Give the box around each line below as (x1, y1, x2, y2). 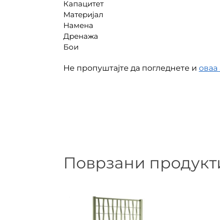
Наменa (63, 21, 93, 30)
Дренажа (63, 31, 98, 41)
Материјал (63, 10, 103, 20)
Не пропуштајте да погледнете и (63, 63, 199, 73)
